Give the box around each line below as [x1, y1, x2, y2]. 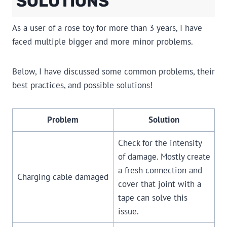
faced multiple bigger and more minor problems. [12, 36, 193, 48]
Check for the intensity [118, 137, 202, 149]
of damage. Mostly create [118, 151, 210, 163]
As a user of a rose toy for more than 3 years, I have [12, 22, 202, 34]
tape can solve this [118, 192, 187, 204]
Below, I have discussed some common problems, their [12, 66, 215, 78]
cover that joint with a [118, 178, 201, 190]
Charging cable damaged [17, 171, 108, 183]
